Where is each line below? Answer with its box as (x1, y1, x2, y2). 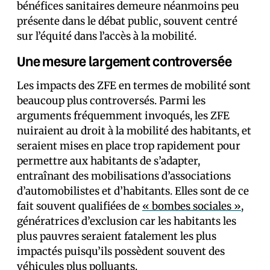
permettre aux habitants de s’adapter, (17, 154, 200, 168)
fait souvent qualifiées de (17, 199, 142, 213)
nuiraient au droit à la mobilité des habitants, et (17, 124, 251, 137)
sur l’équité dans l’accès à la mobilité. (17, 29, 196, 43)
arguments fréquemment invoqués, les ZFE (17, 108, 230, 122)
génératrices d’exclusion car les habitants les (17, 214, 236, 228)
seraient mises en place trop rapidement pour (17, 139, 240, 152)
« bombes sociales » (142, 199, 241, 213)
